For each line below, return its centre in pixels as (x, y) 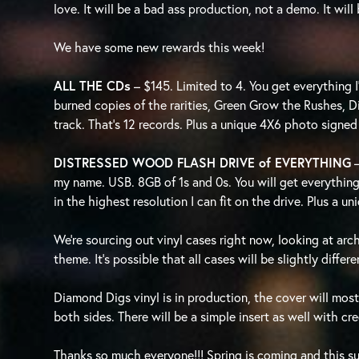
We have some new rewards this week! (159, 47)
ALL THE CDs (93, 85)
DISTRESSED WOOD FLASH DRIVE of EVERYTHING (203, 162)
